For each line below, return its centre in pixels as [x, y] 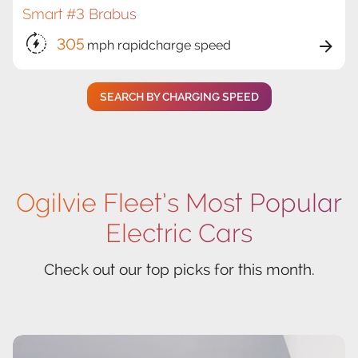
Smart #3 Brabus [80, 14]
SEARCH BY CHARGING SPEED [179, 97]
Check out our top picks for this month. [179, 270]
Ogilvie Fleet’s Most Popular [179, 203]
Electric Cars [179, 234]
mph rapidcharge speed [159, 46]
